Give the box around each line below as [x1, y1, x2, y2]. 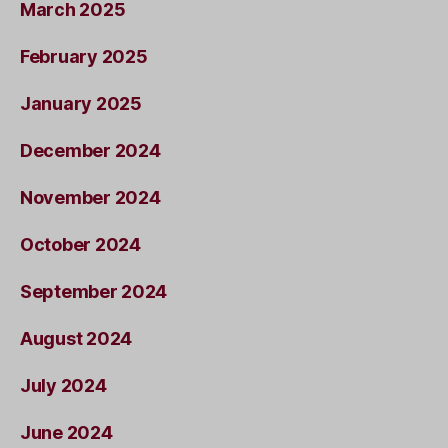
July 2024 [20, 374, 107, 396]
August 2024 [20, 327, 133, 349]
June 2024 [20, 421, 113, 443]
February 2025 [20, 45, 148, 67]
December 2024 [20, 139, 161, 161]
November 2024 [20, 186, 161, 208]
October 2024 [20, 233, 141, 255]
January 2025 [20, 92, 142, 114]
